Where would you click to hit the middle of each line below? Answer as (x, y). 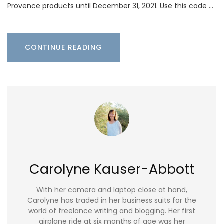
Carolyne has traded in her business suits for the (112, 201)
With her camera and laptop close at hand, (112, 190)
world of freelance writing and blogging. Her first (112, 211)
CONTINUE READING (64, 47)
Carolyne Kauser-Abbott (112, 169)
